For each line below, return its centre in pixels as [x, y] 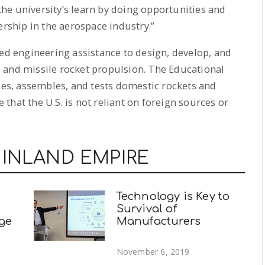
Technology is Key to [173, 197]
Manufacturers [159, 222]
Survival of [146, 209]
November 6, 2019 [153, 252]
